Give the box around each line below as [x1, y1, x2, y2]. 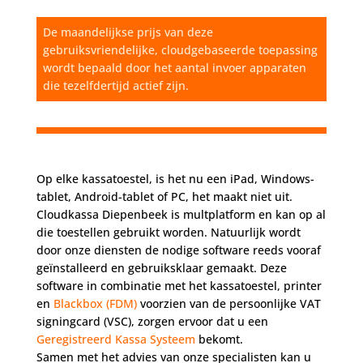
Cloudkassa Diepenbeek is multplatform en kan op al [36, 206, 326, 222]
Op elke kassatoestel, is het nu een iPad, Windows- [36, 170, 314, 186]
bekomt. [194, 331, 243, 347]
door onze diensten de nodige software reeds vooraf [36, 241, 321, 258]
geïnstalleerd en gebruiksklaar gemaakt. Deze [36, 259, 287, 275]
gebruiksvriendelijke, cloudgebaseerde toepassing [42, 41, 318, 58]
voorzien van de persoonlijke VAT [136, 295, 321, 311]
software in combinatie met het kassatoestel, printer [36, 277, 322, 293]
